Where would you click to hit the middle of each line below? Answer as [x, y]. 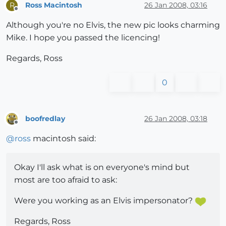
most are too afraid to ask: [66, 180]
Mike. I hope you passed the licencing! [83, 38]
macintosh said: [63, 139]
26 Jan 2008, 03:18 [176, 118]
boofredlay [45, 118]
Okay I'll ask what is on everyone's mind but [102, 167]
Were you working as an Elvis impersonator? [104, 201]
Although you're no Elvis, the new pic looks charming [113, 25]
